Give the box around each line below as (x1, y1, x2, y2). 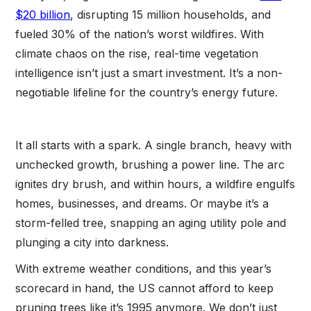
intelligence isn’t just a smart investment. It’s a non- (15, 65, 283, 80)
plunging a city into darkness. (15, 235, 169, 249)
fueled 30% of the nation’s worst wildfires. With (15, 26, 264, 41)
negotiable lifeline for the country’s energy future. (15, 85, 278, 99)
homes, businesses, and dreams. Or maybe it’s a (15, 196, 269, 210)
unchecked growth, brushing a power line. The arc (15, 157, 285, 171)
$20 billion (15, 7, 71, 22)
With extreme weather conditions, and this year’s (15, 261, 272, 276)
